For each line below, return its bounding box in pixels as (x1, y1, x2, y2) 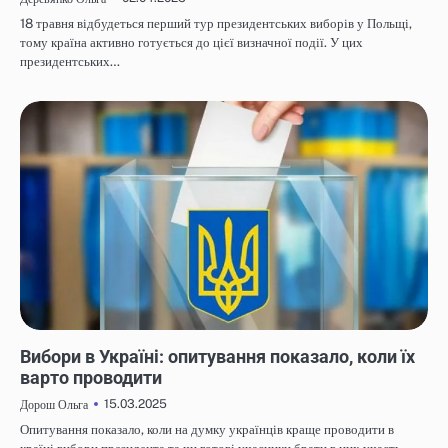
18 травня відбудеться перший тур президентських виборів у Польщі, (20, 15, 412, 31)
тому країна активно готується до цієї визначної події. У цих (20, 34, 363, 50)
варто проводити (20, 366, 166, 388)
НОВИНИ (28, 332, 71, 344)
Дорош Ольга (20, 396, 88, 412)
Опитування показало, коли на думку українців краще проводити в (20, 421, 394, 437)
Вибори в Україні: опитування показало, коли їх (20, 345, 415, 367)
